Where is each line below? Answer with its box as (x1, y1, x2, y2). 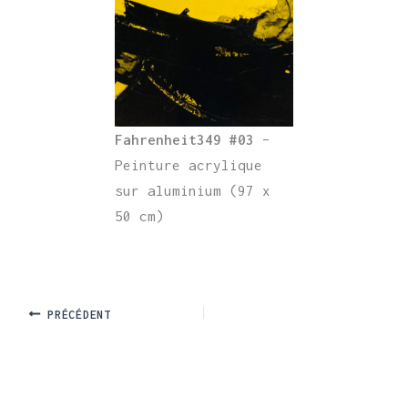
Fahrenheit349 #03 (115, 131, 263, 148)
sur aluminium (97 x (115, 182, 271, 199)
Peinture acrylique (115, 157, 263, 174)
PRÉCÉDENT (40, 307, 111, 321)
